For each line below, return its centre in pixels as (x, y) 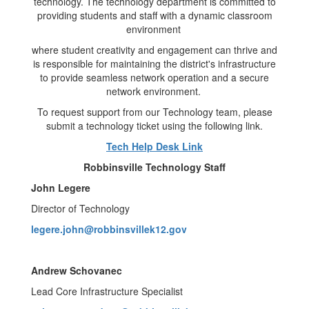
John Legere (61, 188)
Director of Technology (80, 208)
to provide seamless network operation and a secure (154, 77)
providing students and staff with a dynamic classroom (154, 15)
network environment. (154, 91)
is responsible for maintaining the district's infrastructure (154, 63)
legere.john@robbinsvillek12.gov (109, 229)
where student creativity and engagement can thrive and (154, 50)
